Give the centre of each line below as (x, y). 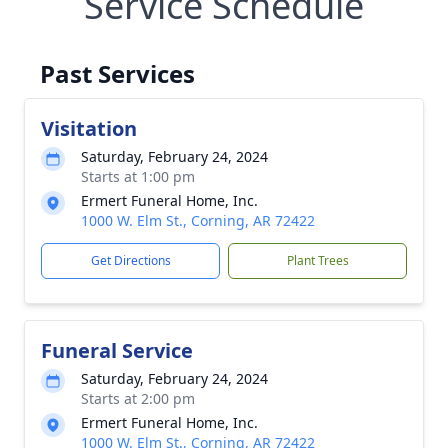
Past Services (117, 73)
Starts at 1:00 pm (138, 176)
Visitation (89, 128)
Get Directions (130, 260)
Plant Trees (317, 260)
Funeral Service (117, 350)
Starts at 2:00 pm (138, 398)
